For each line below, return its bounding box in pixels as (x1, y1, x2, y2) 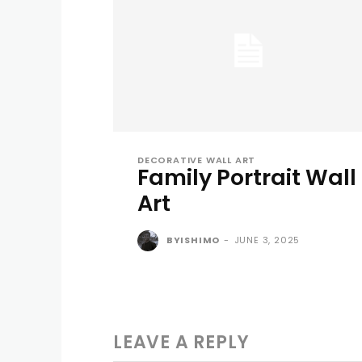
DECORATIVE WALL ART (137, 153, 256, 166)
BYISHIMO (166, 233, 221, 246)
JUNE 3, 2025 (234, 233, 301, 246)
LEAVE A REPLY (113, 329, 250, 355)
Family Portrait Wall (137, 162, 356, 192)
